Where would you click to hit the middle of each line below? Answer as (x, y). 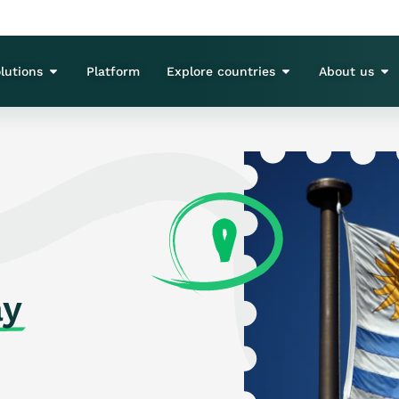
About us (347, 71)
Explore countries (221, 71)
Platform (114, 71)
